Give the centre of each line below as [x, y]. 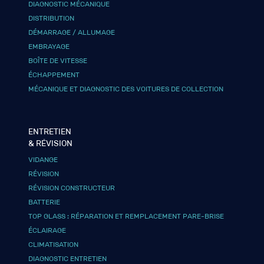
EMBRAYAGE [49, 46]
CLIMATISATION [54, 244]
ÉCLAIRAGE [47, 230]
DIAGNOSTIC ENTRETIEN [68, 258]
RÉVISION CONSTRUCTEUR [72, 188]
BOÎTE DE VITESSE [58, 60]
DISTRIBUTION [52, 18]
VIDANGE [43, 159]
